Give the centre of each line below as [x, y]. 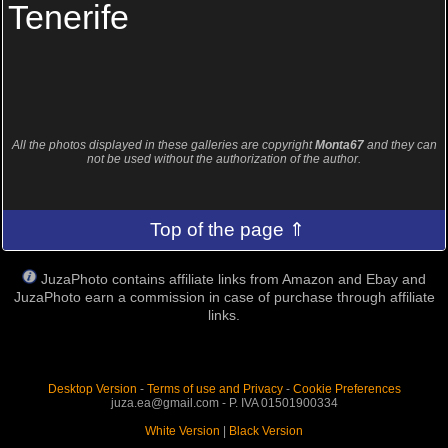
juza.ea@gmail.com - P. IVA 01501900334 [224, 402]
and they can [400, 144]
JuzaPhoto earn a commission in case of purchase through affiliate [224, 296]
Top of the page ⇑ [228, 229]
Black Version [266, 430]
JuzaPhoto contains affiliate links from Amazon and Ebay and [233, 278]
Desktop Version [92, 388]
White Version [182, 430]
